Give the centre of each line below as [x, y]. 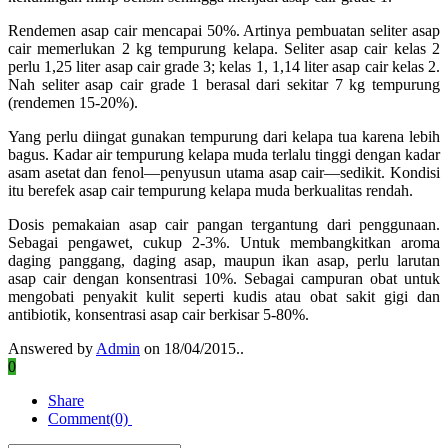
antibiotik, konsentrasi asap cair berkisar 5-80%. [158, 314]
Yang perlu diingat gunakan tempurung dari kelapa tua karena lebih [224, 136]
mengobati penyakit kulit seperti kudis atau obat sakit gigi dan [224, 296]
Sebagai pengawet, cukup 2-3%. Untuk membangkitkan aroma [224, 242]
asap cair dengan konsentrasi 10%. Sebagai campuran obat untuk [224, 278]
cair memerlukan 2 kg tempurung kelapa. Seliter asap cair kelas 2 [224, 48]
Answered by [52, 348]
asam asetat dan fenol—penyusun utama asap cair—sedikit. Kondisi [224, 172]
